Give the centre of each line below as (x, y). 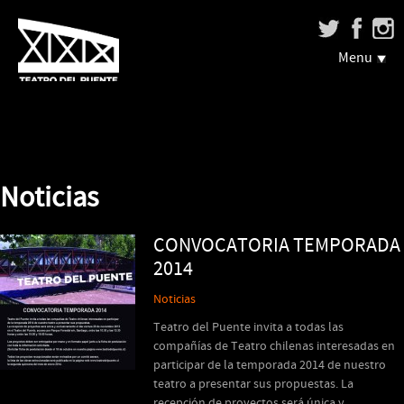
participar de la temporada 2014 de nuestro (270, 365)
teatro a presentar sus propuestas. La (253, 384)
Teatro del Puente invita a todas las (248, 327)
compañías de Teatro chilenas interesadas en (274, 346)
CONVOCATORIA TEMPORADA (277, 246)
